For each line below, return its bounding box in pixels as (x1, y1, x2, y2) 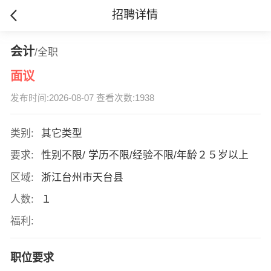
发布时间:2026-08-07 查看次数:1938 (10, 93, 154, 103)
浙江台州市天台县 (41, 171, 126, 183)
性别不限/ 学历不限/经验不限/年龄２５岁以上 (41, 149, 252, 162)
